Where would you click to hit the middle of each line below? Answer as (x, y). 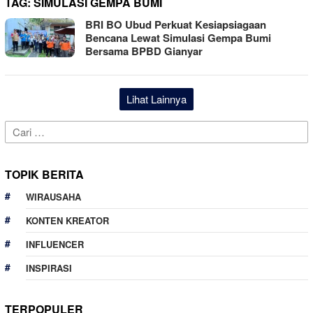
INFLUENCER (55, 244)
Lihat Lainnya (156, 99)
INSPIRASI (49, 268)
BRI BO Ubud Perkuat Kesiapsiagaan (176, 24)
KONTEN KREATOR (67, 220)
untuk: (19, 143)
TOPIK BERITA (44, 174)
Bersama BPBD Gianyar (144, 51)
